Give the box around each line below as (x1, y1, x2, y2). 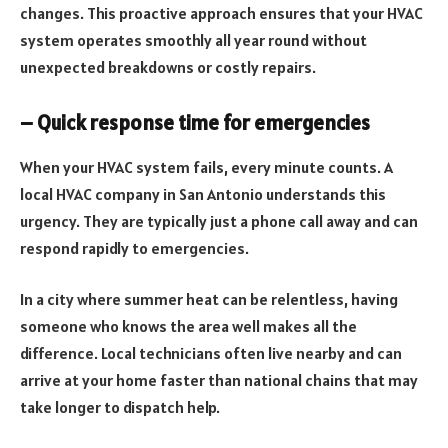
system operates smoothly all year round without (20, 29, 367, 50)
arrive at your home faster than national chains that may (20, 370, 418, 391)
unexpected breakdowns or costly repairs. (20, 56, 316, 77)
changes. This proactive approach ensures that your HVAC (20, 2, 423, 23)
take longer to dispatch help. (20, 397, 220, 418)
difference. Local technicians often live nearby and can (20, 343, 402, 364)
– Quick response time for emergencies (20, 110, 370, 137)
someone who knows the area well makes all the (20, 316, 357, 337)
